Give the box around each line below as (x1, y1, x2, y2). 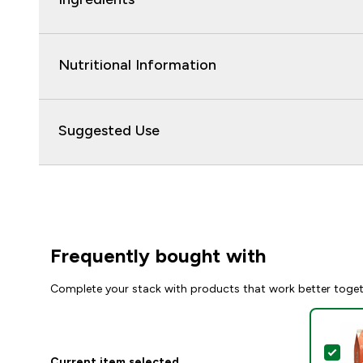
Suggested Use (58, 122, 160, 139)
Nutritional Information (58, 57, 216, 74)
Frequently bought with (50, 245, 266, 267)
